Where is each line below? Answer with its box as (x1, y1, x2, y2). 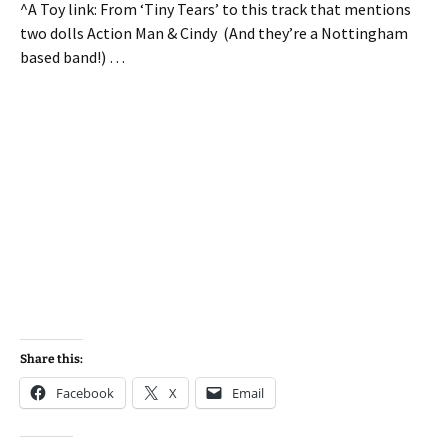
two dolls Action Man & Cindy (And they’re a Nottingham (20, 23, 408, 43)
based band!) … (20, 47, 128, 67)
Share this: (20, 351, 83, 366)
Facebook (56, 383, 114, 402)
